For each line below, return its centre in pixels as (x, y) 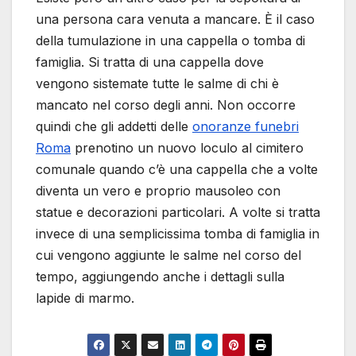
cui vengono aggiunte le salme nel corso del (168, 255)
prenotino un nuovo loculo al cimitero (187, 148)
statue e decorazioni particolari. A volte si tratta (178, 213)
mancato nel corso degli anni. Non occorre (166, 105)
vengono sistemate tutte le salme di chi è (157, 84)
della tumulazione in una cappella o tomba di (170, 41)
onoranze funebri (246, 127)
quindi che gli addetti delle (114, 127)
